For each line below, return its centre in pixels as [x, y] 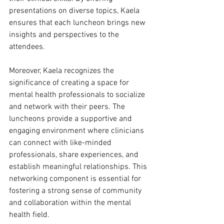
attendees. [27, 47]
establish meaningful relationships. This [79, 167]
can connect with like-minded [61, 143]
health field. [29, 215]
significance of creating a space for [70, 83]
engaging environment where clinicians [77, 131]
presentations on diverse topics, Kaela [75, 11]
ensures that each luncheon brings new [78, 23]
